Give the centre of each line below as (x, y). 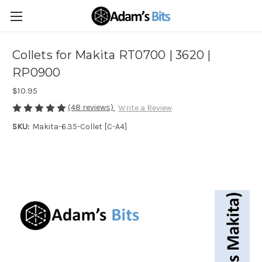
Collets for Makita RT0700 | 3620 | (112, 55)
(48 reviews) (92, 107)
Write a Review (145, 108)
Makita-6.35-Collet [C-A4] (79, 127)
